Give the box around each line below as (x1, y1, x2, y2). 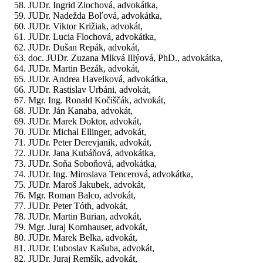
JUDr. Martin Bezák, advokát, (28, 63, 140, 74)
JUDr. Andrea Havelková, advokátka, (28, 74, 168, 85)
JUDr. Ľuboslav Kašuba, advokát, (28, 243, 154, 254)
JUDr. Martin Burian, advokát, (28, 211, 141, 222)
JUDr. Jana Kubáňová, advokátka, (28, 148, 156, 159)
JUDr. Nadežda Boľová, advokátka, (28, 11, 162, 21)
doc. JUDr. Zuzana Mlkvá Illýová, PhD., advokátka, (28, 53, 222, 63)
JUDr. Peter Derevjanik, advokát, (28, 137, 151, 148)
